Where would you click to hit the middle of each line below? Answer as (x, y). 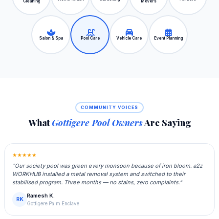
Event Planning (168, 38)
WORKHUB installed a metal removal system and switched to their (99, 174)
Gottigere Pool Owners (97, 123)
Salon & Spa (51, 38)
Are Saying (167, 123)
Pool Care (90, 38)
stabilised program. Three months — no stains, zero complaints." (97, 183)
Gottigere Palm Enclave (53, 204)
